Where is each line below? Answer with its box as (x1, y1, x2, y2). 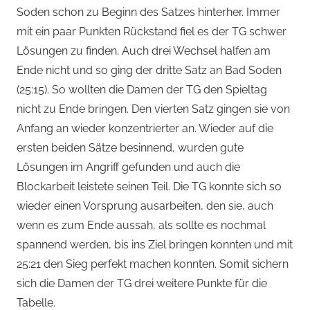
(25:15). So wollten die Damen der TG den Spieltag (17, 83, 267, 97)
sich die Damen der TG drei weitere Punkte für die (17, 277, 267, 291)
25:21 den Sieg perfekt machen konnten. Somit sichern (17, 257, 289, 271)
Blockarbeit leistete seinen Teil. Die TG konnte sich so (17, 180, 282, 194)
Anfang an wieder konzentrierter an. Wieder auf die (17, 122, 273, 136)
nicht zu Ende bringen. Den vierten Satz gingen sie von (17, 102, 290, 116)
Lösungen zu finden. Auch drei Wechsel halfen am (17, 44, 271, 58)
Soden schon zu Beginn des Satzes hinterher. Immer (17, 6, 280, 19)
